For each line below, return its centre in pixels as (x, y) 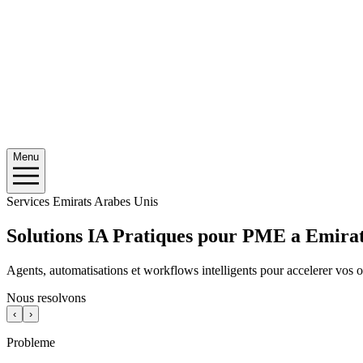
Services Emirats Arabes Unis (82, 201)
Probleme (31, 342)
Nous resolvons (46, 297)
